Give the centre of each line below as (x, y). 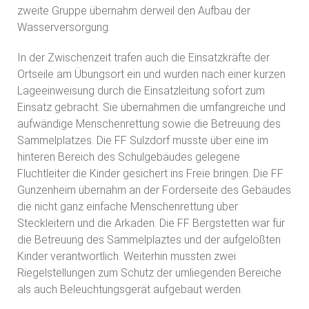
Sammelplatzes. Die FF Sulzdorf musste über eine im (143, 140)
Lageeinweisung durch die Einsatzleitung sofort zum (141, 90)
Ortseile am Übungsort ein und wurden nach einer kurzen (151, 74)
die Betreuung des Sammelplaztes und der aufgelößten (149, 239)
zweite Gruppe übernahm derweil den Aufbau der (134, 10)
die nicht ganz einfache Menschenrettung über (129, 206)
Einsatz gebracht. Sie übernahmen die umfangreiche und (151, 107)
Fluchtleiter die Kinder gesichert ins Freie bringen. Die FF (150, 173)
